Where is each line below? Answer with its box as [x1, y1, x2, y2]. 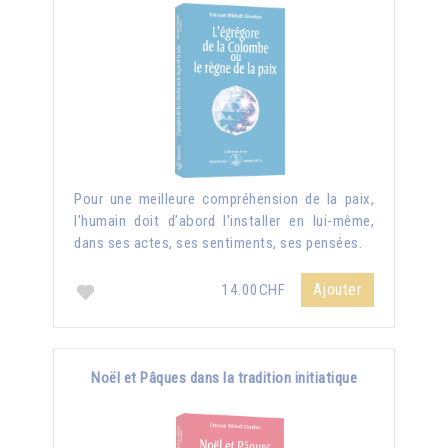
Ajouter [312, 279, 362, 299]
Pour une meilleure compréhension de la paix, [74, 189, 374, 208]
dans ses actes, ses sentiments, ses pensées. [74, 233, 362, 252]
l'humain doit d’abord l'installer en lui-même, [74, 211, 374, 230]
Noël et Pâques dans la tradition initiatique [91, 368, 357, 387]
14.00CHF [221, 280, 289, 299]
